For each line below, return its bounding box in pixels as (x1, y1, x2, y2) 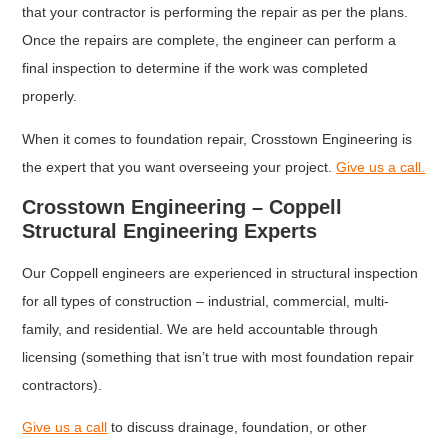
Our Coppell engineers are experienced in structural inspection (22, 265, 419, 281)
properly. (22, 88, 82, 105)
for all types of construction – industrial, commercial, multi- (22, 293, 390, 309)
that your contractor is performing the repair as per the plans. (22, 4, 409, 21)
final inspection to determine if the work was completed (22, 60, 369, 77)
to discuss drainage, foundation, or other (107, 419, 368, 436)
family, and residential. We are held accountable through (22, 321, 379, 337)
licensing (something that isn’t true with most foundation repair (22, 349, 415, 365)
